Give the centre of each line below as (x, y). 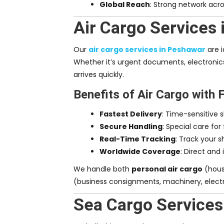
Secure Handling (131, 127)
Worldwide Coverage (140, 152)
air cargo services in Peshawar (147, 50)
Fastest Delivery (131, 114)
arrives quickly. (99, 75)
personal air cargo (167, 169)
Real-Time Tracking (137, 139)
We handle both (102, 169)
